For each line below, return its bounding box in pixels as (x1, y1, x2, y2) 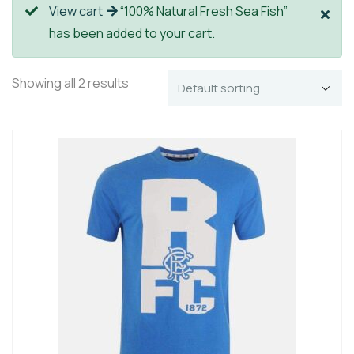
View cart (49, 2, 103, 21)
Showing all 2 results (12, 74, 129, 92)
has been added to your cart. (49, 24, 215, 43)
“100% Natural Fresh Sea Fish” (118, 2, 288, 21)
